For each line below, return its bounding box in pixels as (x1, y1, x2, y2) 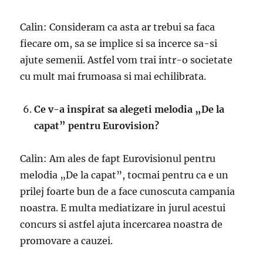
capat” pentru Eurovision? (34, 119, 160, 131)
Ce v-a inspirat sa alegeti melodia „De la (34, 103, 225, 115)
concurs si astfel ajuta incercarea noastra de (20, 218, 223, 230)
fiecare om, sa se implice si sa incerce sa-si (20, 37, 218, 49)
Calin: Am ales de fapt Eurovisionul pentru (20, 152, 216, 164)
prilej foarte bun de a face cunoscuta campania (20, 185, 235, 197)
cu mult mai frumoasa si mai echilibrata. (20, 70, 207, 82)
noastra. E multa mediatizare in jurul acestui (20, 201, 226, 214)
